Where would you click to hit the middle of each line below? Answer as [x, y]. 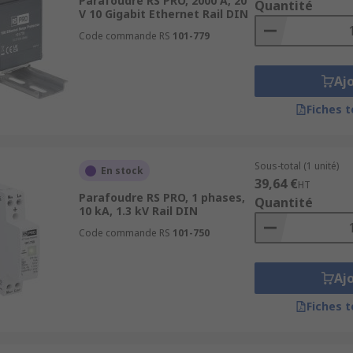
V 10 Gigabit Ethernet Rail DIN [163, 14]
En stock [122, 171]
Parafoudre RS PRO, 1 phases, [162, 197]
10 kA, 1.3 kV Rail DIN [138, 211]
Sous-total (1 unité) [296, 166]
